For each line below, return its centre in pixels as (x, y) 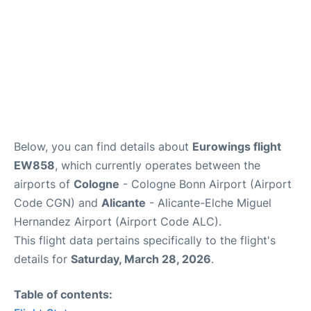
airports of (44, 184)
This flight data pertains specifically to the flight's (145, 240)
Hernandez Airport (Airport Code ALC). (118, 221)
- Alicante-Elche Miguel (209, 203)
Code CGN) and (58, 203)
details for (42, 259)
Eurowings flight (237, 146)
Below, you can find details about (103, 146)
